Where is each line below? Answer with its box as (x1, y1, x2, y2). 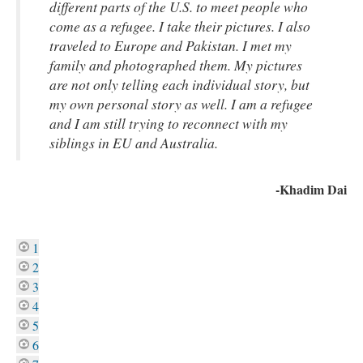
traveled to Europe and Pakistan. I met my (49, 36, 292, 55)
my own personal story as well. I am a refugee (49, 94, 313, 113)
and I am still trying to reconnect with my (49, 113, 288, 133)
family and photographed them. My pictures (49, 55, 302, 75)
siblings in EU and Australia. (49, 133, 218, 152)
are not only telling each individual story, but (49, 75, 310, 94)
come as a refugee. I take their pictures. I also (49, 16, 310, 36)
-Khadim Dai (275, 180, 347, 199)
